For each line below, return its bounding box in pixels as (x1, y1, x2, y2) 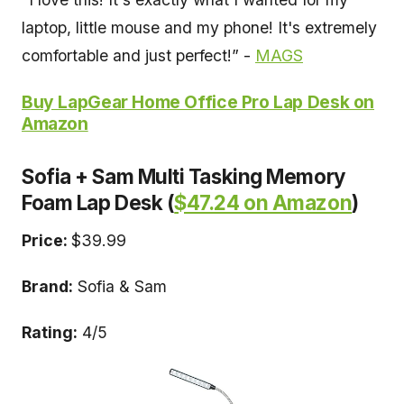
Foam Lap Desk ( (22, 190, 175, 216)
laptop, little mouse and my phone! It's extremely (22, 18, 377, 38)
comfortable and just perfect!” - (22, 46, 255, 66)
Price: (22, 231, 71, 251)
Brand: (22, 277, 73, 297)
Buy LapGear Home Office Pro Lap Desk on (22, 91, 375, 114)
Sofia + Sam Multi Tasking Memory (22, 164, 345, 189)
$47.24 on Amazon (174, 190, 353, 216)
